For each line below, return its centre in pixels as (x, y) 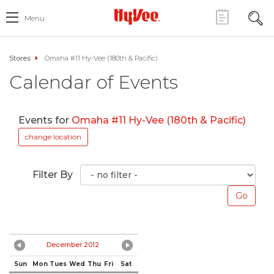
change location (53, 137)
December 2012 (73, 245)
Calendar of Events (94, 82)
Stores (20, 58)
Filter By (53, 175)
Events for (45, 120)
